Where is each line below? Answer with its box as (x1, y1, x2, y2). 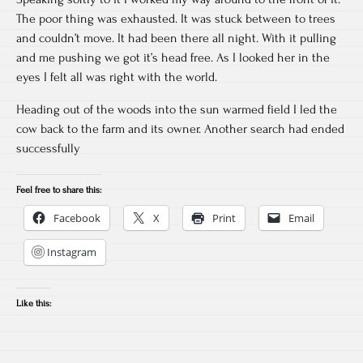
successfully (16, 140, 80, 156)
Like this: (16, 297, 51, 309)
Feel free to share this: (16, 184, 101, 195)
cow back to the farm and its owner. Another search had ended (16, 121, 344, 136)
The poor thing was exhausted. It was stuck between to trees (16, 11, 335, 26)
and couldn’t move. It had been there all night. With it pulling (16, 30, 336, 45)
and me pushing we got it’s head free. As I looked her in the (16, 49, 330, 65)
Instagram (47, 244, 96, 259)
